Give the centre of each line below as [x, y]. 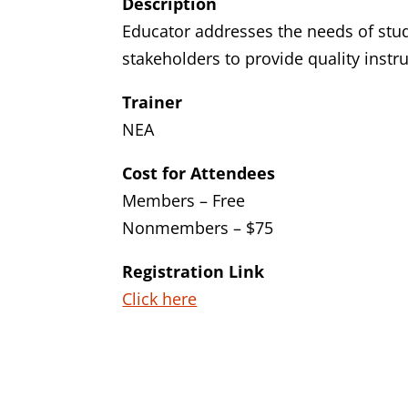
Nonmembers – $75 [198, 228]
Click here [160, 299]
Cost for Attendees [199, 173]
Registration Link [194, 272]
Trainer [153, 102]
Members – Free [184, 201]
